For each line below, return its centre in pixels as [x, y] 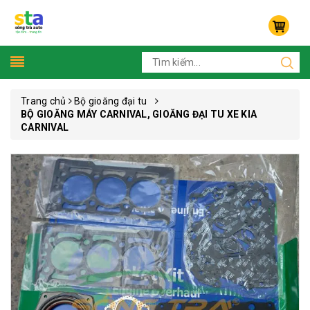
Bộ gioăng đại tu [113, 101]
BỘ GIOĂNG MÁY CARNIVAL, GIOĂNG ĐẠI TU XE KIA [139, 114]
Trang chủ [44, 101]
